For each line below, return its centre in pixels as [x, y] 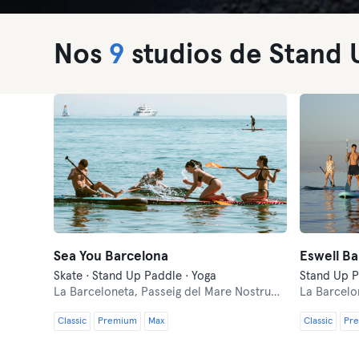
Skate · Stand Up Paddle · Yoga [135, 276]
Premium [118, 321]
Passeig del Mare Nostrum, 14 [206, 292]
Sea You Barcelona [111, 257]
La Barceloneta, [98, 292]
